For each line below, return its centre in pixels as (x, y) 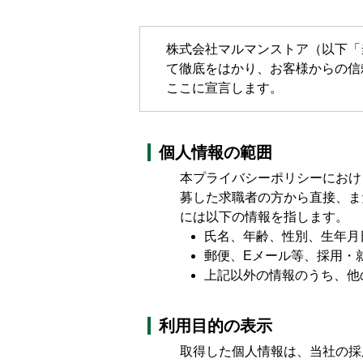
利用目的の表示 (216, 326)
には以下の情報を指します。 (264, 217)
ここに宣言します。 (224, 88)
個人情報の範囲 (216, 152)
